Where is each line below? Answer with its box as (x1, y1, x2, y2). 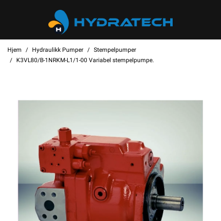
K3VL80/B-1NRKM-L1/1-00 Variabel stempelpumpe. (16, 57, 154, 64)
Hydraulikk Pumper (32, 46, 83, 53)
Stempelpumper (94, 46, 136, 53)
